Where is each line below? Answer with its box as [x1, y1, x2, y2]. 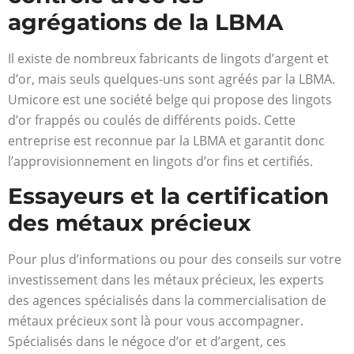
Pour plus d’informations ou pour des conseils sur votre [8, 250, 341, 269]
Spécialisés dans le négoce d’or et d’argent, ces [8, 333, 286, 351]
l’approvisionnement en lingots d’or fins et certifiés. [8, 152, 313, 170]
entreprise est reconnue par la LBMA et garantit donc [8, 131, 325, 149]
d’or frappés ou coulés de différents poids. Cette [8, 111, 296, 129]
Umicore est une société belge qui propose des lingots [8, 90, 332, 108]
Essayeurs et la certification [8, 183, 329, 210]
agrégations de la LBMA [8, 8, 283, 36]
